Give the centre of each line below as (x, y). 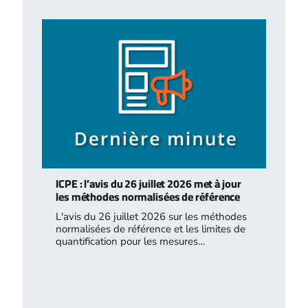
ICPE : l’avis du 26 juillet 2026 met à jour (148, 184)
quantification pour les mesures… (130, 242)
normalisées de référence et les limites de (151, 229)
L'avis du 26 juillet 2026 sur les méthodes (151, 217)
